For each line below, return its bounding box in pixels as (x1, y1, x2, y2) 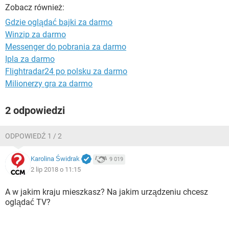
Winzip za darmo (5, 30, 66, 39)
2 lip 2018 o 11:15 (31, 165, 81, 173)
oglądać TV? (5, 197, 51, 207)
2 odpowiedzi (5, 104, 65, 117)
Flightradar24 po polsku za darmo (5, 66, 127, 76)
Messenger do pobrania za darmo (5, 42, 126, 52)
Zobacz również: (5, 3, 64, 12)
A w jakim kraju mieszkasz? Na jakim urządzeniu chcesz (5, 187, 208, 197)
